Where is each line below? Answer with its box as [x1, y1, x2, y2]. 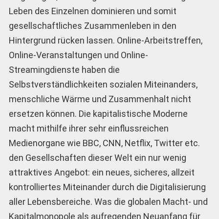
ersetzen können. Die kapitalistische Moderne [8, 108, 188, 119]
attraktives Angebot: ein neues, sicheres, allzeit [8, 167, 195, 177]
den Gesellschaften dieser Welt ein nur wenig [8, 152, 186, 163]
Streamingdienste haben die [8, 64, 120, 75]
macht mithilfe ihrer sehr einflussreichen [8, 123, 169, 133]
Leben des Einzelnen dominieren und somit [8, 5, 176, 16]
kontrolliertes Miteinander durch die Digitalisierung [8, 181, 206, 192]
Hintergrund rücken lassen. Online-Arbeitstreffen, [8, 35, 202, 45]
